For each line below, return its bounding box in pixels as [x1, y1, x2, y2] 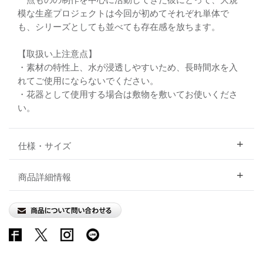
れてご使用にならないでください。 [18, 75, 159, 86]
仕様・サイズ [18, 140, 71, 151]
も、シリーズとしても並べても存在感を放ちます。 [18, 21, 220, 32]
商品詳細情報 [18, 171, 71, 183]
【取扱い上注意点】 [18, 48, 97, 59]
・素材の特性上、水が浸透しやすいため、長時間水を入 [18, 62, 238, 73]
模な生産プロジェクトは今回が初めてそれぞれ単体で [18, 8, 229, 19]
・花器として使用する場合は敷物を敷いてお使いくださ [18, 89, 238, 100]
